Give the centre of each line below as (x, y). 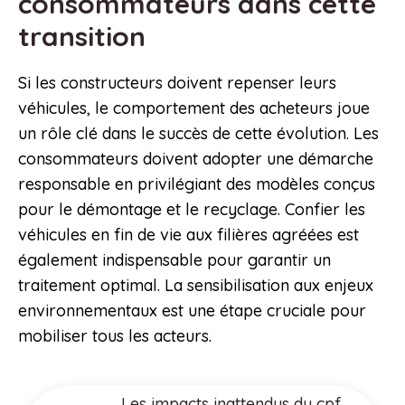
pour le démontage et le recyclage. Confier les (192, 210)
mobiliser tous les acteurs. (115, 336)
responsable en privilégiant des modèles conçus (197, 184)
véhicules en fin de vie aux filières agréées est (188, 235)
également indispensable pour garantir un (174, 260)
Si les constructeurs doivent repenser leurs (177, 83)
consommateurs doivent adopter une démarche (196, 159)
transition (85, 37)
